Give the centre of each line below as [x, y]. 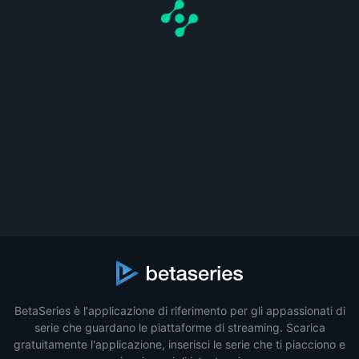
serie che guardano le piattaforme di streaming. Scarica [179, 327]
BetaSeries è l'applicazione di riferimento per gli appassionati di [179, 310]
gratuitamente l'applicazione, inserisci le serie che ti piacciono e [179, 344]
